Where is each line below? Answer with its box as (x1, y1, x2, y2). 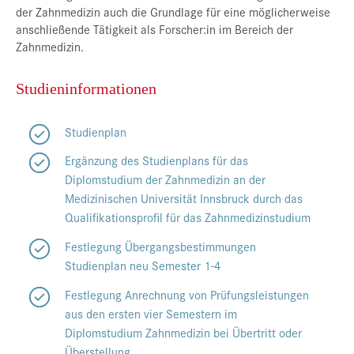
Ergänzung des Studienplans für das (65, 152, 248, 169)
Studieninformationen (16, 79, 156, 97)
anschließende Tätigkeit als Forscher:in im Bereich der (16, 20, 293, 37)
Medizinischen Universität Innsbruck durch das (65, 190, 303, 207)
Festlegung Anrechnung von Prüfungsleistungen (65, 285, 309, 303)
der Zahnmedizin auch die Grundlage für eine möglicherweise (16, 2, 330, 20)
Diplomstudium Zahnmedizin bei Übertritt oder (65, 323, 302, 341)
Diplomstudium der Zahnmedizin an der (65, 171, 265, 188)
